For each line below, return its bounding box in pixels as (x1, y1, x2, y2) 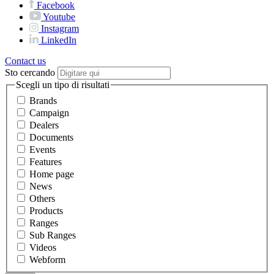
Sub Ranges (29, 229, 76, 240)
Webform (29, 254, 65, 265)
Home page (29, 168, 74, 179)
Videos (29, 242, 56, 253)
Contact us (5, 56, 46, 67)
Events (29, 144, 56, 155)
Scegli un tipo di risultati (16, 80, 109, 91)
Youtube (43, 12, 75, 23)
